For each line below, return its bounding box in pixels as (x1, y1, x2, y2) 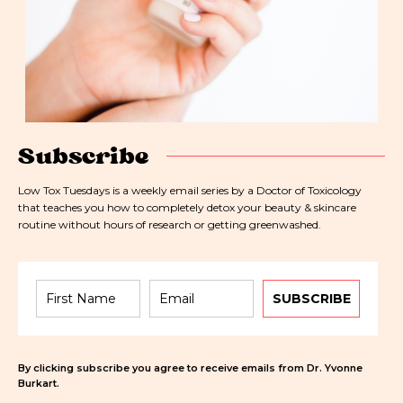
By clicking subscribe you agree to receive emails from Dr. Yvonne (18, 361, 363, 374)
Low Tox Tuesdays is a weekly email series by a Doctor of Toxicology (18, 183, 362, 197)
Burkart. (18, 376, 59, 390)
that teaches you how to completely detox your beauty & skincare (18, 200, 356, 214)
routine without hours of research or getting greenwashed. (18, 217, 321, 231)
